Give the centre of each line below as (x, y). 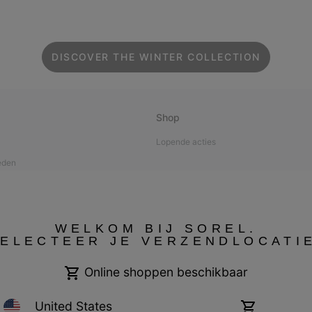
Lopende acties (186, 142)
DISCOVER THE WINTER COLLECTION (156, 57)
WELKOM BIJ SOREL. (156, 228)
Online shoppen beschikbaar (164, 272)
